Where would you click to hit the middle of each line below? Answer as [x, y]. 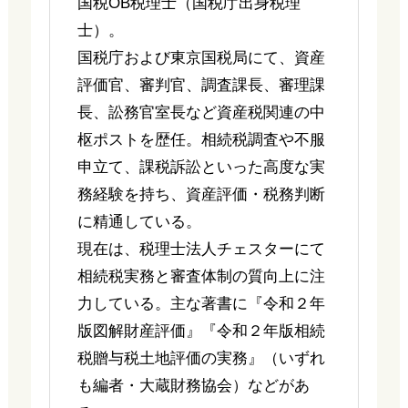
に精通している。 [139, 222]
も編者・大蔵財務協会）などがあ [193, 386]
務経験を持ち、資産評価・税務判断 [201, 195]
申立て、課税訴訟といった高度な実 [201, 168]
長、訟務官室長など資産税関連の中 [201, 113]
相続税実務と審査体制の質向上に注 [201, 277]
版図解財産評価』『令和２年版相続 [201, 331]
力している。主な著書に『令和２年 [201, 304]
